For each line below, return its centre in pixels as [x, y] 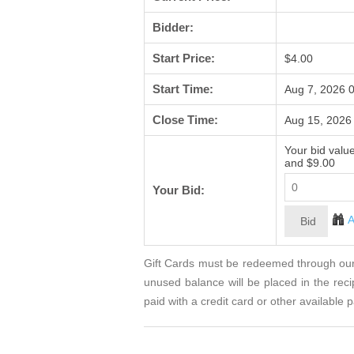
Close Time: [185, 120]
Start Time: [183, 89]
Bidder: [173, 28]
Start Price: [184, 58]
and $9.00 [310, 163]
